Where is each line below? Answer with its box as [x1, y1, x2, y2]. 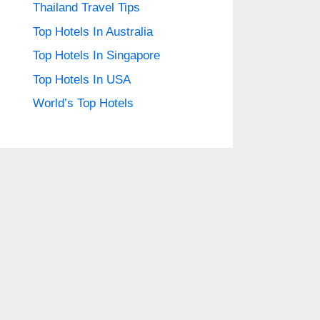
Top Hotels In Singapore [33, 49, 160, 62]
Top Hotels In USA [33, 72, 131, 86]
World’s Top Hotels [33, 96, 134, 110]
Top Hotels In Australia [33, 24, 153, 39]
